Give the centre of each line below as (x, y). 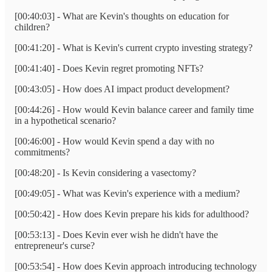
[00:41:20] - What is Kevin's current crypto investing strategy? (134, 47)
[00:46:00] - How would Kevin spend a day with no (114, 141)
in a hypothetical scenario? (65, 120)
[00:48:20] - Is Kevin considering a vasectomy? (105, 172)
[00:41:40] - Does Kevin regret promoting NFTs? (109, 68)
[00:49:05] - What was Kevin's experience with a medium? (127, 193)
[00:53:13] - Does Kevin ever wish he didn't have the (116, 234)
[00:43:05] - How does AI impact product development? (122, 89)
